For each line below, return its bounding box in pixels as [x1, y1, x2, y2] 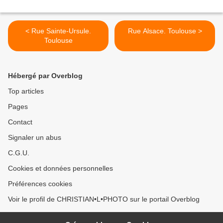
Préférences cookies [8, 180, 72, 188]
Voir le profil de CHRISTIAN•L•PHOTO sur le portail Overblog [8, 195, 200, 204]
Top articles [8, 87, 44, 96]
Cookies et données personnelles [8, 164, 113, 173]
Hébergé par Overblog [8, 72, 83, 80]
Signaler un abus [8, 133, 61, 142]
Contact [8, 118, 32, 126]
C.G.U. [8, 149, 29, 157]
